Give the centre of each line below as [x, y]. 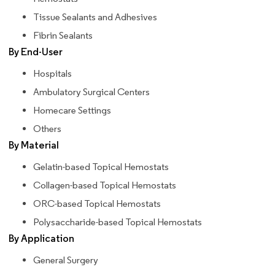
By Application [41, 239]
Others [47, 129]
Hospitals [52, 74]
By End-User [36, 52]
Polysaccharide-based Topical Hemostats [118, 222]
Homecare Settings [72, 110]
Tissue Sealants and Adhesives [95, 17]
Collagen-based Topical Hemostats [105, 185]
